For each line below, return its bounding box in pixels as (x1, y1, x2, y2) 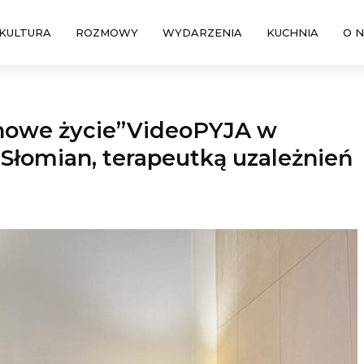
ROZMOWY (75, 26, 138, 39)
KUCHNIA (266, 26, 318, 39)
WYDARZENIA (162, 26, 242, 39)
